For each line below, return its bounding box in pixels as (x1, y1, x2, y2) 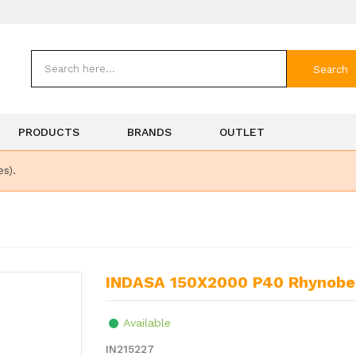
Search (312, 63, 348, 75)
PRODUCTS (18, 126, 79, 138)
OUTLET (219, 126, 265, 138)
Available (123, 316, 172, 329)
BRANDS (127, 126, 172, 138)
